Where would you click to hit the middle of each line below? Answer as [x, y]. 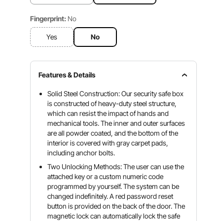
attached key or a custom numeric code [106, 176]
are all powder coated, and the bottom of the [113, 133]
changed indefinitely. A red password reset [110, 196]
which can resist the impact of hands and [108, 113]
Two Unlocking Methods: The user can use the [116, 166]
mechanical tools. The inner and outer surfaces [116, 123]
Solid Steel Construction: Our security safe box [116, 93]
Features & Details [67, 75]
